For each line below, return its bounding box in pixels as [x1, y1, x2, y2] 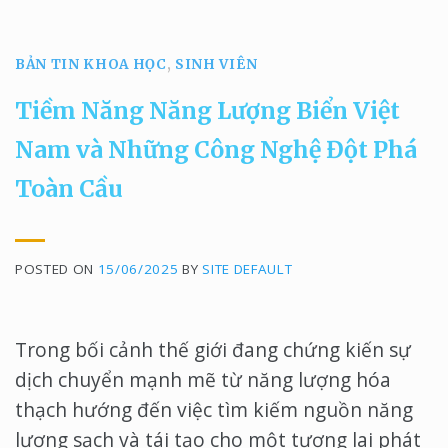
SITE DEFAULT [202, 259, 293, 278]
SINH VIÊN [175, 55, 258, 73]
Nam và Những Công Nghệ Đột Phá [15, 134, 417, 164]
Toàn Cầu [15, 173, 123, 203]
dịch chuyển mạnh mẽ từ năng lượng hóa [15, 365, 391, 393]
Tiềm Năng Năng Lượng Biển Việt [15, 95, 400, 125]
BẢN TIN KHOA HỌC [15, 55, 167, 73]
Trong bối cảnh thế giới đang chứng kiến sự [15, 335, 411, 363]
